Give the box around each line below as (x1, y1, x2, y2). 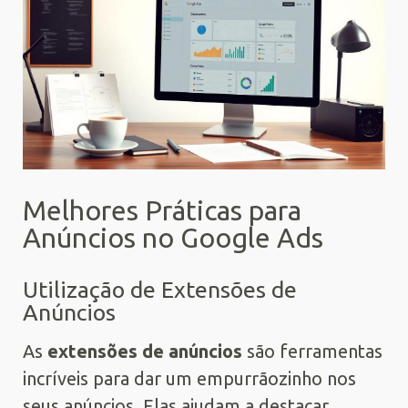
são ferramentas (242, 340, 382, 362)
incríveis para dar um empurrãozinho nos (23, 367, 356, 389)
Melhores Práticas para (23, 194, 301, 226)
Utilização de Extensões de (23, 276, 297, 302)
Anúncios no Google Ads (23, 221, 323, 253)
